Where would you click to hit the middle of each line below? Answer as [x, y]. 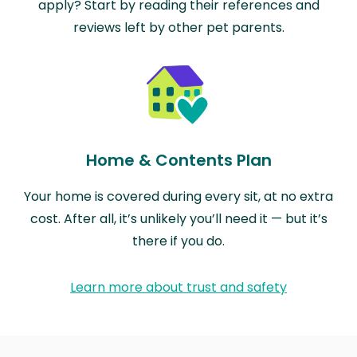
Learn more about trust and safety [178, 287]
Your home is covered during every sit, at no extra [178, 196]
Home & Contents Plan [178, 160]
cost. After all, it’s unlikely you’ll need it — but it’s [178, 218]
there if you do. [178, 241]
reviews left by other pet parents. [178, 27]
